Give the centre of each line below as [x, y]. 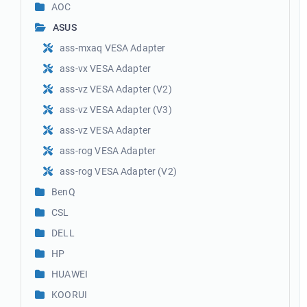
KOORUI [70, 295]
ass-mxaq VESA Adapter [113, 48]
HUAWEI [70, 274]
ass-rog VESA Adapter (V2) [118, 171]
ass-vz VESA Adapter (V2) [116, 89]
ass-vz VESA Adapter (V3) [116, 110]
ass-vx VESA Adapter [106, 69]
